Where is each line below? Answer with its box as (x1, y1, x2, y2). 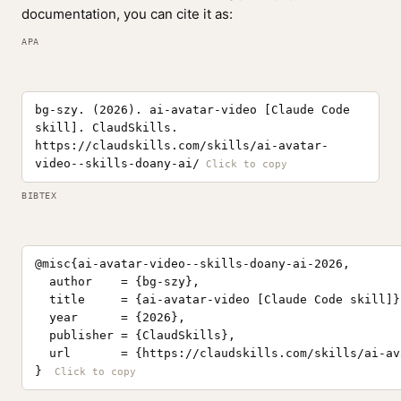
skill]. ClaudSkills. (35, 121, 178, 134)
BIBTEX (21, 191, 56, 200)
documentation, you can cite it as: (21, 5, 233, 22)
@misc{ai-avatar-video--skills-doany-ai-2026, (35, 257, 350, 270)
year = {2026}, (35, 311, 185, 324)
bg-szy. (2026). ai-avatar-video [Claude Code (35, 103, 350, 116)
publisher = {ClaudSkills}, (35, 328, 235, 342)
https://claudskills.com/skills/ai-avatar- (35, 139, 328, 152)
